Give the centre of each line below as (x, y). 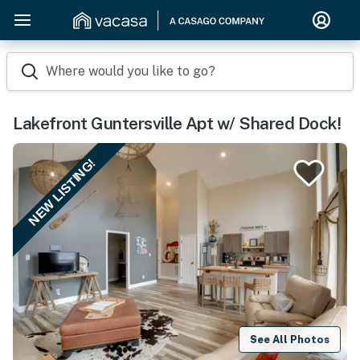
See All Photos (290, 339)
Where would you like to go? (131, 71)
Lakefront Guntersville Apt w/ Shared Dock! (177, 123)
